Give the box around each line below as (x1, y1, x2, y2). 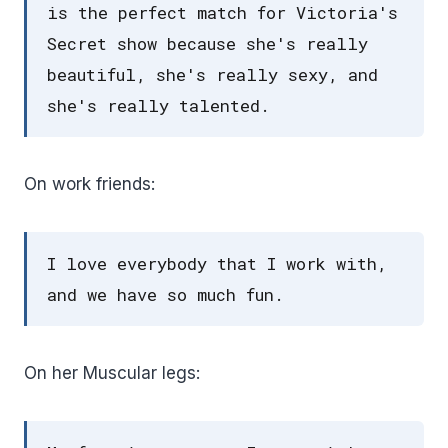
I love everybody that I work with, (47, 252, 387, 276)
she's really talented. (47, 94, 270, 118)
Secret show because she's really (47, 32, 368, 56)
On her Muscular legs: (24, 363, 200, 384)
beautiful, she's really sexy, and (47, 63, 378, 87)
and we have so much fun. (47, 283, 284, 307)
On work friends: (24, 174, 155, 195)
